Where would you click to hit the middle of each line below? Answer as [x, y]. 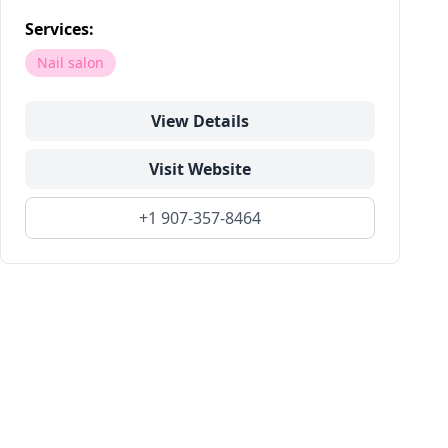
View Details [200, 121]
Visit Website [200, 169]
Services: [59, 29]
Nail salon [70, 62]
